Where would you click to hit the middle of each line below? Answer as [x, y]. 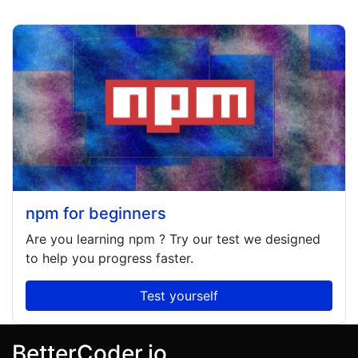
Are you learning [77, 239]
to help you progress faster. [109, 258]
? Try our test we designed [238, 239]
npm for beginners [96, 213]
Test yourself [179, 296]
